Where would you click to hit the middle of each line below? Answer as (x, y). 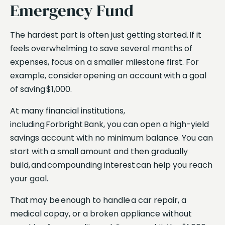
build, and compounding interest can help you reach (111, 165)
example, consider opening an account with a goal (108, 76)
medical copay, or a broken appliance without (101, 214)
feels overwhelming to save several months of (101, 49)
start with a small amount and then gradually (99, 152)
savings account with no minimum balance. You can (111, 138)
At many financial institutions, (68, 111)
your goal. (30, 179)
